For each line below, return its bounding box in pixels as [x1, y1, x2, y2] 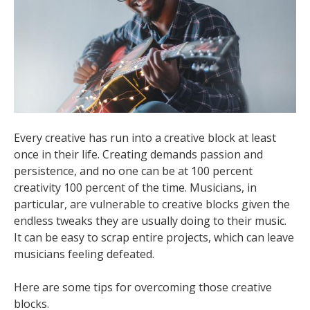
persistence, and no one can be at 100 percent [14, 163, 253, 179]
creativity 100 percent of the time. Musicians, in [14, 180, 257, 195]
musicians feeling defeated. [14, 246, 154, 262]
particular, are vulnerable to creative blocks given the [14, 197, 290, 212]
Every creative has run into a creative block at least [14, 130, 276, 145]
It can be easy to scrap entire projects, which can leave [14, 230, 294, 245]
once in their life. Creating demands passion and [14, 147, 263, 162]
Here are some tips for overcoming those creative [14, 280, 272, 295]
